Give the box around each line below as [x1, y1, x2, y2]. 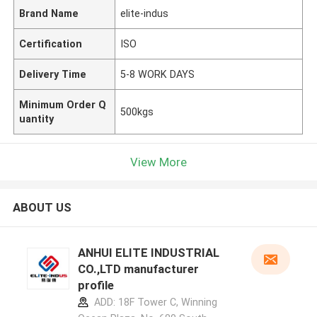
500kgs [120, 105, 154, 117]
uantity [19, 113, 54, 125]
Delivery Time [19, 68, 87, 80]
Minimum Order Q [19, 98, 107, 110]
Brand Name [19, 7, 79, 19]
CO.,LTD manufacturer [77, 262, 199, 277]
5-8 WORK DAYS [120, 68, 195, 80]
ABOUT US [12, 200, 71, 215]
